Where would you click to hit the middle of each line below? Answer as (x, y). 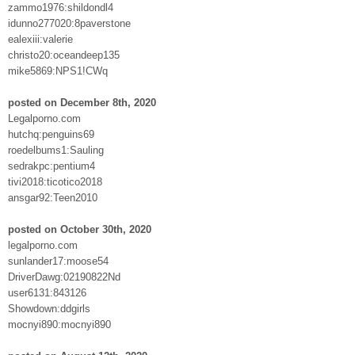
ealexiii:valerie (40, 39)
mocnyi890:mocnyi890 (59, 324)
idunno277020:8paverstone (69, 23)
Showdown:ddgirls (49, 308)
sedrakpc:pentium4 (52, 166)
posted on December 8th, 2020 (82, 102)
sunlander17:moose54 (58, 261)
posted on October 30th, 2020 (80, 229)
